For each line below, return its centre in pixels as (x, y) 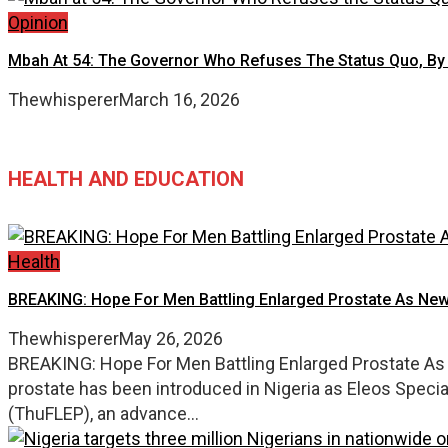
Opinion (38, 22)
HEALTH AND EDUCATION (126, 178)
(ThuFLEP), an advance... (103, 414)
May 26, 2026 (171, 339)
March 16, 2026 (179, 99)
